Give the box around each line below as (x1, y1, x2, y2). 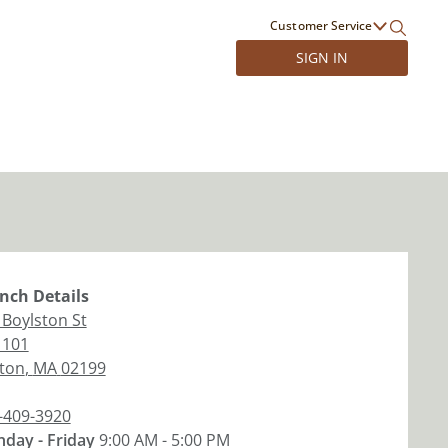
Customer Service (270, 17, 372, 34)
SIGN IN (295, 48, 348, 67)
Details (28, 285, 89, 307)
